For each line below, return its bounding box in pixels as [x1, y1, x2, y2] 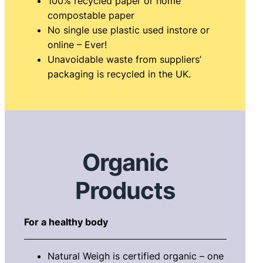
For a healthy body [23, 216, 108, 228]
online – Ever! [47, 38, 107, 50]
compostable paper [47, 9, 134, 21]
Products [75, 176, 176, 205]
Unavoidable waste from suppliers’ [47, 53, 201, 65]
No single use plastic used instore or [47, 23, 210, 36]
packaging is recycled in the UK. [47, 68, 191, 80]
